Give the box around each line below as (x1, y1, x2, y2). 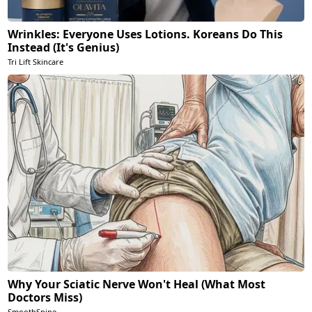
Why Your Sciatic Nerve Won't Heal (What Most (8, 276, 266, 292)
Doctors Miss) (8, 289, 83, 305)
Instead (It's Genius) (8, 39, 120, 55)
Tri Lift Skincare (8, 56, 64, 67)
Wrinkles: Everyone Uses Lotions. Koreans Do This (8, 26, 283, 42)
